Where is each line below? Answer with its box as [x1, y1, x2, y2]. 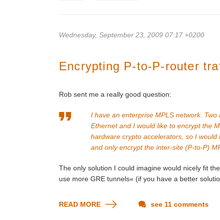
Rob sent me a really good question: [59, 90, 171, 98]
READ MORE [59, 200, 103, 208]
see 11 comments [149, 200, 209, 208]
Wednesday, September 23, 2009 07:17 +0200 [59, 31, 204, 39]
